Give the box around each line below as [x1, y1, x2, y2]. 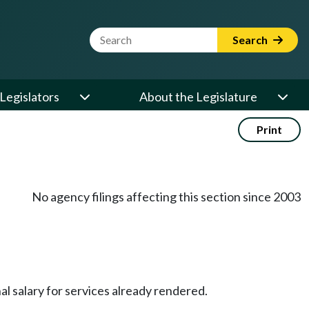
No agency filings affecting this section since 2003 [32, 189, 301, 204]
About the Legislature [139, 89, 257, 104]
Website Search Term [89, 28, 206, 43]
